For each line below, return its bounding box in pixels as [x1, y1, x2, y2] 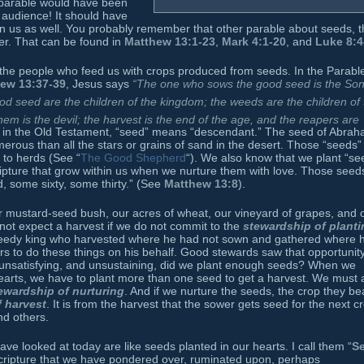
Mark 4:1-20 [222, 34, 286, 48]
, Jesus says [66, 76, 132, 90]
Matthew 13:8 [164, 177, 238, 191]
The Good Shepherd [80, 151, 186, 165]
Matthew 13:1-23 [124, 34, 215, 48]
